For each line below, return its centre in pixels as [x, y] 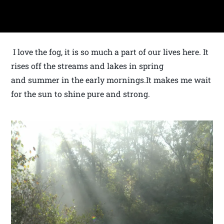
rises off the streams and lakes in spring [87, 66]
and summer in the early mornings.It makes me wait [111, 80]
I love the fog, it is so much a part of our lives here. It [110, 52]
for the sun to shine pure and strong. [81, 94]
